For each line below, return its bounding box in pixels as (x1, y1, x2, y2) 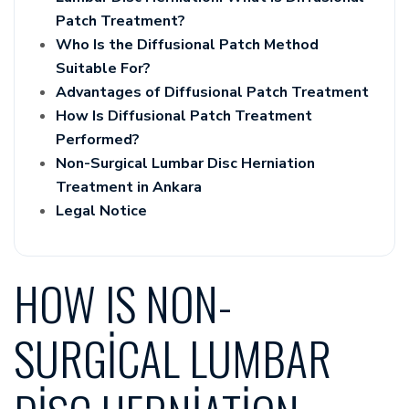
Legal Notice (56, 201, 147, 222)
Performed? (56, 130, 140, 151)
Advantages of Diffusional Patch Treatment (56, 82, 369, 103)
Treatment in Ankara (56, 177, 202, 198)
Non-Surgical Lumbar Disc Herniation (56, 153, 315, 174)
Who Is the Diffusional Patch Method (56, 35, 319, 56)
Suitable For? (56, 58, 151, 79)
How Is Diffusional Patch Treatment (56, 106, 312, 127)
